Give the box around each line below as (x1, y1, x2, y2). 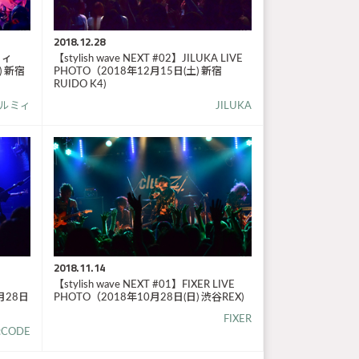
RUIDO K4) (53, 79, 106, 91)
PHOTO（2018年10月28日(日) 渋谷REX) (53, 292, 244, 303)
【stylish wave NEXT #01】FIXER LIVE (53, 279, 235, 290)
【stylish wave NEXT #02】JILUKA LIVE (53, 54, 243, 65)
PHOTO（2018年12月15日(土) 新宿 (53, 67, 222, 78)
